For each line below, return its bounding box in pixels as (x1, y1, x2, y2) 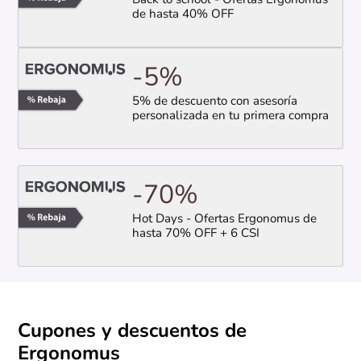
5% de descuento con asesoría (131, 96, 297, 109)
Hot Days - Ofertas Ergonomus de (131, 214, 317, 226)
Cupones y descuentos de (18, 322, 247, 342)
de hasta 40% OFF (131, 8, 234, 21)
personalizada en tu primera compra (131, 110, 329, 123)
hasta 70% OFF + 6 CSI (131, 228, 259, 241)
